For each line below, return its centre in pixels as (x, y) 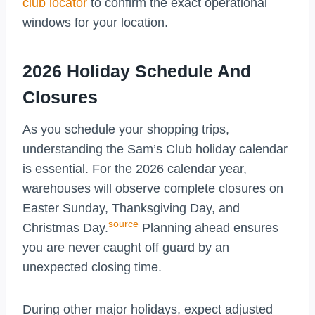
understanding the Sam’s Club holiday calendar (155, 149)
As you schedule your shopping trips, (126, 129)
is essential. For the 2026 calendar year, (135, 168)
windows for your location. (95, 22)
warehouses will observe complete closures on (153, 188)
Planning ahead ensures (208, 227)
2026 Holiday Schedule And (137, 71)
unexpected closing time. (92, 267)
